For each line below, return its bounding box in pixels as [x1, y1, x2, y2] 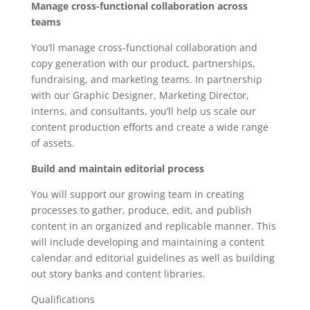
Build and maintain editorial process [30, 162, 204, 175]
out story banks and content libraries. [30, 267, 206, 280]
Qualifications [30, 293, 95, 306]
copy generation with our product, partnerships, [30, 57, 255, 70]
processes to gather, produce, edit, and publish [30, 203, 252, 217]
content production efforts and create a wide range [30, 120, 268, 134]
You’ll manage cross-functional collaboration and [30, 41, 257, 54]
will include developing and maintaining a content [30, 235, 264, 248]
